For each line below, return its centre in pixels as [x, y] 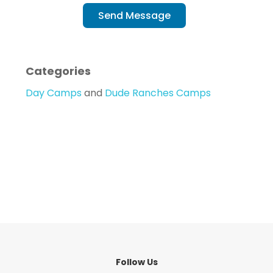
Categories [58, 71]
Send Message [134, 15]
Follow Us [136, 262]
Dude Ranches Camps [158, 93]
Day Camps [54, 93]
